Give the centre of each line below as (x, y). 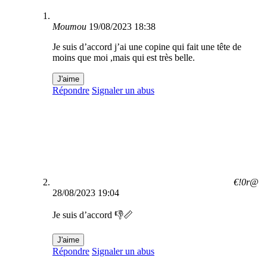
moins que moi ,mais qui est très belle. (124, 58)
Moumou (69, 27)
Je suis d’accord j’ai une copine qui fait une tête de (147, 47)
